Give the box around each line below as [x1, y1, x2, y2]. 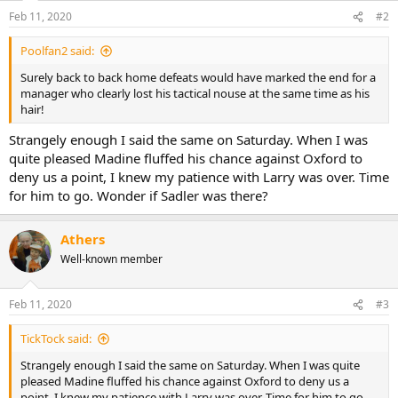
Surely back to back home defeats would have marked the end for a [20, 69, 376, 85]
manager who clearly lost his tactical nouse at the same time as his [20, 85, 370, 101]
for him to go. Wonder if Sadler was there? [9, 186, 268, 204]
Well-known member [60, 251, 163, 267]
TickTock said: [20, 330, 92, 346]
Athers [60, 229, 105, 248]
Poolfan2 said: [20, 43, 94, 59]
